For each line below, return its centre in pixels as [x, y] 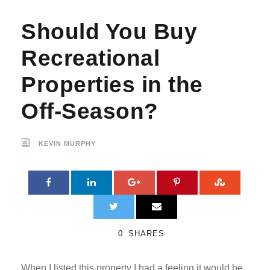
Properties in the [112, 84]
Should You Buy [109, 31]
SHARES [146, 233]
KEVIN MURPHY [67, 143]
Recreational [90, 58]
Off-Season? [90, 111]
